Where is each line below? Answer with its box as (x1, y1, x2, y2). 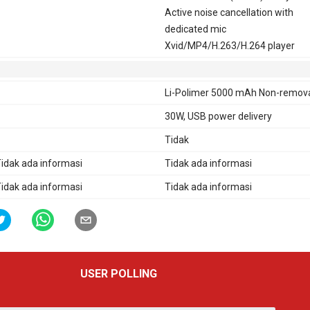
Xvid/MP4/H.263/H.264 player (164, 39, 295, 51)
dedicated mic (164, 23, 226, 35)
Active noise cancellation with (164, 6, 293, 18)
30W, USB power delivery (164, 110, 272, 122)
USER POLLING (80, 266, 158, 280)
